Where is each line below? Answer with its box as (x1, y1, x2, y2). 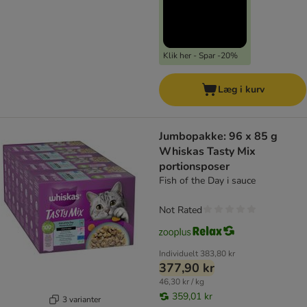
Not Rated (159, 204, 202, 217)
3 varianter (62, 293, 101, 305)
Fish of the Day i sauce (159, 174, 256, 188)
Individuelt (159, 248, 198, 260)
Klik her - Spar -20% (163, 50, 238, 62)
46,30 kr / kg (159, 276, 204, 288)
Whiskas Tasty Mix (159, 144, 256, 160)
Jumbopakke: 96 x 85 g (159, 129, 278, 145)
